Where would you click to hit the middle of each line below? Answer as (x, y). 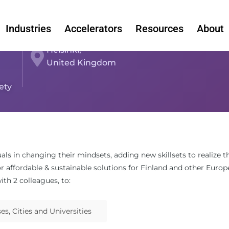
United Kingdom (81, 63)
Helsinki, (64, 50)
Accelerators (93, 28)
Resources (159, 28)
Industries (28, 28)
